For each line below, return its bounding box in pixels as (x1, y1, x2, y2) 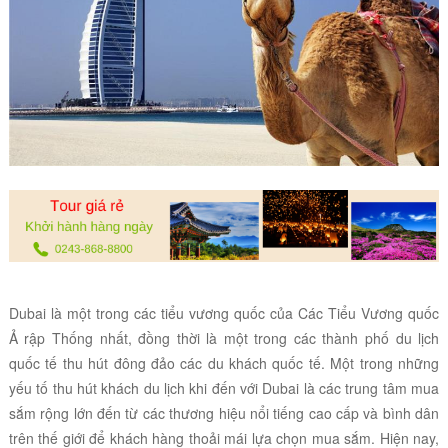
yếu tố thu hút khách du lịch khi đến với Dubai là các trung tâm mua (8, 377, 440, 398)
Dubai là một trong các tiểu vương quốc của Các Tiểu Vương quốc (8, 302, 440, 323)
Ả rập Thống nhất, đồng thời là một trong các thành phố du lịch (8, 327, 440, 348)
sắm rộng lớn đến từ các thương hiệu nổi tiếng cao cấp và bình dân (8, 402, 440, 423)
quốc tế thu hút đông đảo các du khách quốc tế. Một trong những (8, 352, 440, 373)
